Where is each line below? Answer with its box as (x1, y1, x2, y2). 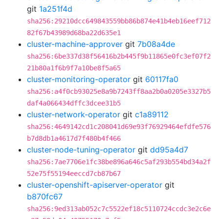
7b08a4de (137, 39, 175, 49)
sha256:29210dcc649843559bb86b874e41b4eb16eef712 (27, 17, 211, 25)
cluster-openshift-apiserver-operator (27, 180, 162, 190)
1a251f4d (39, 4, 72, 14)
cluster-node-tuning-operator (27, 145, 135, 154)
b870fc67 (27, 192, 63, 201)
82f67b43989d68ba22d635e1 (27, 29, 121, 37)
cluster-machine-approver (27, 39, 123, 49)
